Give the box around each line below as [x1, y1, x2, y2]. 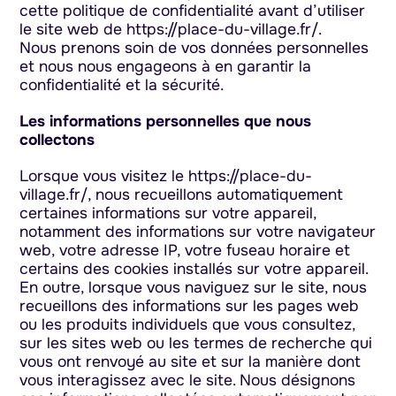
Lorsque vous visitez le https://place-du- [19, 165, 313, 186]
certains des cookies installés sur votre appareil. [19, 258, 369, 278]
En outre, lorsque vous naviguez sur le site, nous [19, 277, 368, 297]
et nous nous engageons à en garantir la [19, 56, 312, 76]
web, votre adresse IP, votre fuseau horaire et [19, 240, 351, 260]
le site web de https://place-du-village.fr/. [19, 19, 323, 39]
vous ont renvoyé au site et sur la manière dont [19, 351, 362, 371]
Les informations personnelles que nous [19, 110, 312, 131]
